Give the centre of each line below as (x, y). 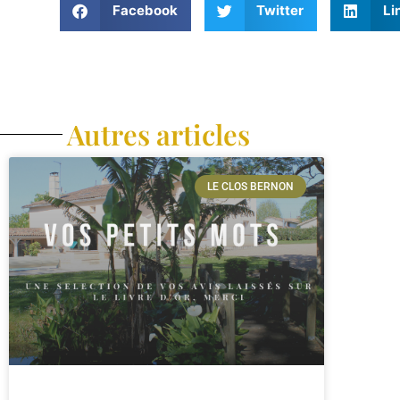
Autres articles (158, 133)
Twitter (280, 11)
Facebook (145, 11)
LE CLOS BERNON (250, 186)
